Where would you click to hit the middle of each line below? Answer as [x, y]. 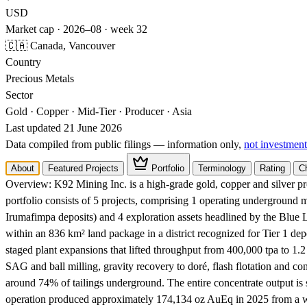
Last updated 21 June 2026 [64, 128]
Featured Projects [83, 168]
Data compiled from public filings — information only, [125, 144]
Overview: [28, 184]
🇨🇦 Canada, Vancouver [60, 46]
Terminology [222, 168]
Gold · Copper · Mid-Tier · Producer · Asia [99, 111]
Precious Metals [40, 78]
